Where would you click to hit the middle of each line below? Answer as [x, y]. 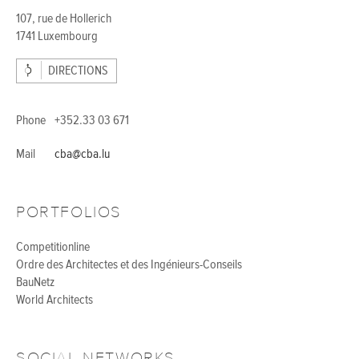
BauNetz [35, 283]
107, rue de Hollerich [64, 20]
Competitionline [53, 248]
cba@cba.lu [82, 155]
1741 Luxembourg [57, 37]
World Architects [54, 301]
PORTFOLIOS [69, 212]
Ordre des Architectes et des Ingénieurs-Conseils [129, 266]
